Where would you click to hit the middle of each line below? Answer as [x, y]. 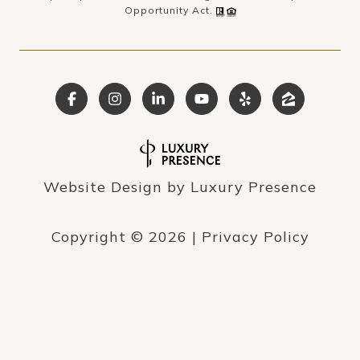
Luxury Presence [254, 187]
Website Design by [117, 187]
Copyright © [97, 237]
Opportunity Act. [170, 10]
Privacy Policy [255, 237]
